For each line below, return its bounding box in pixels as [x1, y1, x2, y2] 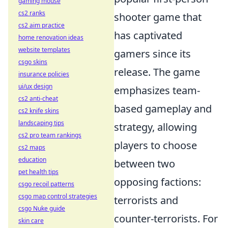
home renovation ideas [18, 33, 83, 42]
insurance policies [18, 70, 69, 78]
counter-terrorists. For [114, 212, 218, 225]
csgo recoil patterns [18, 180, 74, 188]
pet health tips [18, 167, 59, 176]
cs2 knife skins [18, 106, 59, 115]
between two [114, 157, 175, 170]
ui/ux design [18, 82, 52, 91]
